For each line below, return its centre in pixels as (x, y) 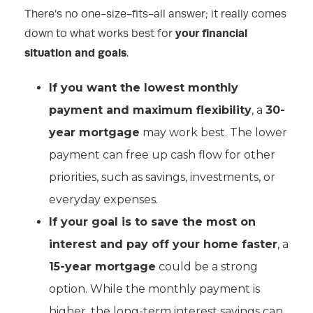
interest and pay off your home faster (163, 245)
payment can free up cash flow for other (162, 155)
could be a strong (207, 267)
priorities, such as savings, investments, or (162, 177)
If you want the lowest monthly (144, 88)
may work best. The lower (213, 133)
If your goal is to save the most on (152, 222)
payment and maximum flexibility (150, 110)
